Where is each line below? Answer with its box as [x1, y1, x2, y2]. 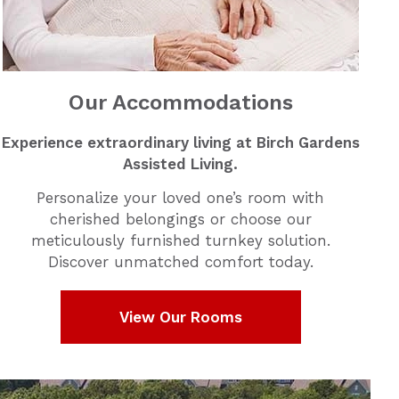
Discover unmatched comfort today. [47, 253, 313, 271]
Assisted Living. [123, 155, 239, 173]
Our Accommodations [68, 90, 293, 115]
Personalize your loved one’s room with [37, 189, 325, 207]
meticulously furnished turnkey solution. [30, 232, 330, 249]
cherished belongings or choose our [49, 210, 312, 228]
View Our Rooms [118, 308, 242, 326]
